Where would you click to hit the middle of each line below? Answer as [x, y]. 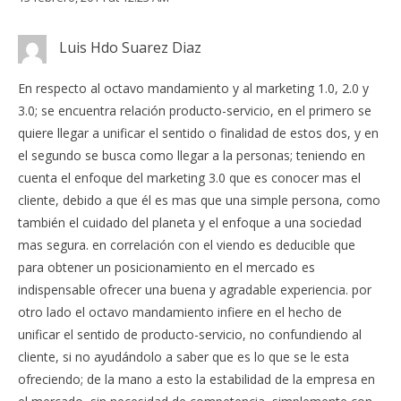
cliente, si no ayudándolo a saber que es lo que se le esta [183, 357]
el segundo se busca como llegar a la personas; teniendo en [192, 156]
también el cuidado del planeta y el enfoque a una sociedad [190, 223]
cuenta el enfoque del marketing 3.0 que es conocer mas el [189, 178]
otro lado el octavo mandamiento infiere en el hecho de [180, 312]
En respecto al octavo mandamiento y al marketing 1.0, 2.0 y [193, 89]
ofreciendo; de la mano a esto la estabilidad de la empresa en [196, 380]
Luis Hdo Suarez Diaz [130, 47]
